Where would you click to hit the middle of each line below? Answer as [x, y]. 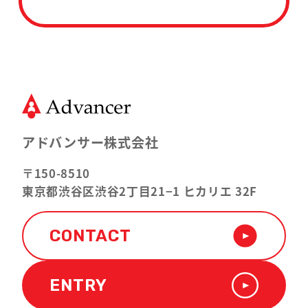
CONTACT [91, 236]
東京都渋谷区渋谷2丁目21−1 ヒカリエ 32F [139, 191]
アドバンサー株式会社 [90, 143]
